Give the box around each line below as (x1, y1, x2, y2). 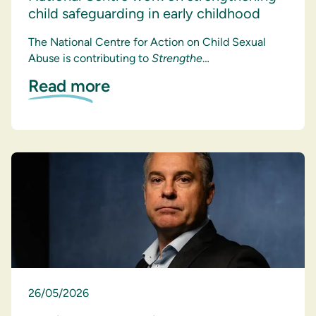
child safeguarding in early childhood (28, 4, 260, 22)
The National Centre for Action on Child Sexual (28, 35, 266, 49)
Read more (28, 75, 110, 96)
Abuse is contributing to (28, 51, 152, 65)
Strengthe (152, 51, 202, 65)
